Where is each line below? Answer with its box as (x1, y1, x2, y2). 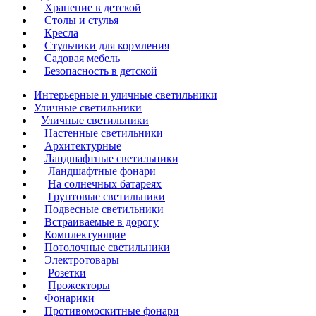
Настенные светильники (44, 126, 163, 139)
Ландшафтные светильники (44, 152, 178, 164)
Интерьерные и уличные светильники (34, 88, 217, 101)
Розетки (48, 266, 86, 279)
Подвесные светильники (44, 202, 164, 215)
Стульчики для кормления (44, 39, 169, 51)
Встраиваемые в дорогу (44, 215, 159, 228)
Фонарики (44, 291, 95, 304)
